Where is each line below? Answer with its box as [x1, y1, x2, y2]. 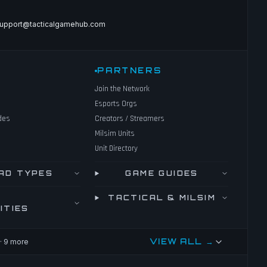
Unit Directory [95, 144, 138, 153]
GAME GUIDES [125, 169, 198, 178]
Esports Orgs [95, 99, 138, 108]
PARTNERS [97, 66, 162, 75]
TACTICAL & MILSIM [108, 193, 216, 202]
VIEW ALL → [149, 237, 214, 246]
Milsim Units [95, 129, 135, 138]
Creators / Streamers [95, 114, 165, 123]
